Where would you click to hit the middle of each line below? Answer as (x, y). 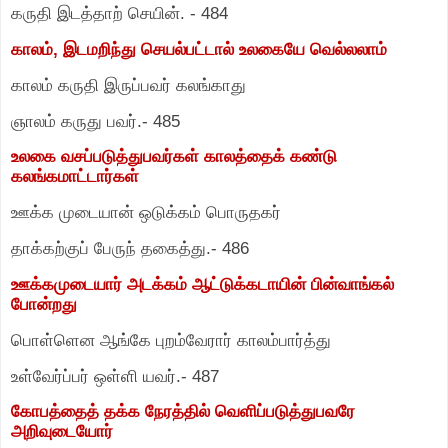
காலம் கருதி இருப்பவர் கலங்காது (128, 84)
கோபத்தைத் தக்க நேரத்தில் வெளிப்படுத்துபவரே (183, 411)
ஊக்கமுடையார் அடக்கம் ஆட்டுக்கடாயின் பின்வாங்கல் (202, 283)
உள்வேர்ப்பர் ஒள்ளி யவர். (96, 375)
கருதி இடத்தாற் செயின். (98, 13)
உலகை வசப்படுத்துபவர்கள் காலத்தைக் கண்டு (174, 156)
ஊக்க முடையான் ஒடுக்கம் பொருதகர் (146, 212)
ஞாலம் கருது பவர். (76, 120)
